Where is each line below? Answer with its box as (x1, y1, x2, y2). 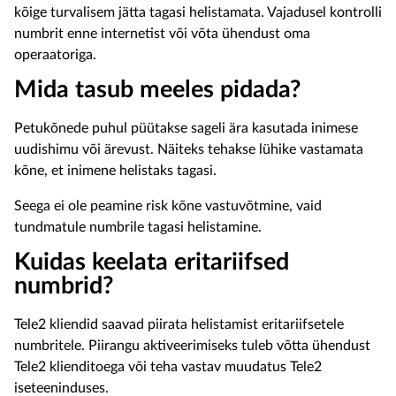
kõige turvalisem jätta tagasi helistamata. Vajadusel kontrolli (14, 5, 382, 19)
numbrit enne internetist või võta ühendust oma (14, 27, 310, 41)
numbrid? (14, 275, 113, 298)
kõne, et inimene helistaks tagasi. (14, 164, 217, 178)
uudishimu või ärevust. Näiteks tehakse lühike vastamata (14, 142, 363, 156)
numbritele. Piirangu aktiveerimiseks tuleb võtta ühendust (14, 339, 370, 353)
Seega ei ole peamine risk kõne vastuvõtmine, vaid (14, 199, 322, 213)
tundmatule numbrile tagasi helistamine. (14, 220, 262, 234)
